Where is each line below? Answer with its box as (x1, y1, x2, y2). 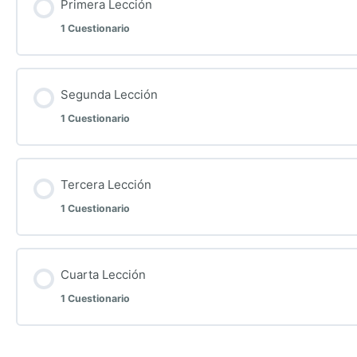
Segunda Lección (60, 86, 158, 102)
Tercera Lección (60, 176, 151, 192)
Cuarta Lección (60, 267, 146, 283)
